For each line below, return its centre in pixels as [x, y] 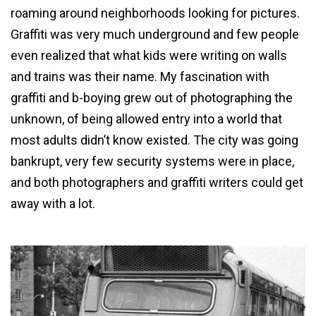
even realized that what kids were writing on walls [149, 55]
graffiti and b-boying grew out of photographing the [152, 98]
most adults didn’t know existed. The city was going [154, 140]
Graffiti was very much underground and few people [155, 34]
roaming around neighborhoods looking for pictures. [155, 13]
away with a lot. [53, 203]
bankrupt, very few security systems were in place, [152, 161]
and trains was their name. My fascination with [140, 77]
